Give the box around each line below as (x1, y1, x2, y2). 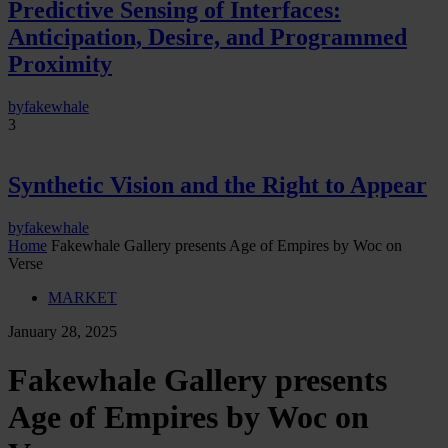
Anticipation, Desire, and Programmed (8, 24, 407, 51)
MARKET (48, 288, 117, 306)
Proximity (8, 51, 112, 78)
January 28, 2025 (8, 322, 117, 340)
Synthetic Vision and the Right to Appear (8, 171, 427, 198)
